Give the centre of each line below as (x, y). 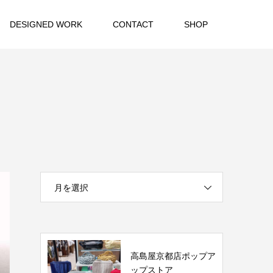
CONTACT (133, 24)
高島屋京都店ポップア (173, 256)
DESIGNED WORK (46, 24)
